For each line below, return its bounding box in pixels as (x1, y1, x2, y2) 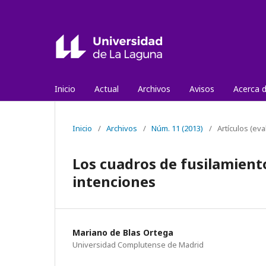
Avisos (189, 83, 214, 94)
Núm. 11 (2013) (151, 123, 203, 134)
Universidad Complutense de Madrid (72, 239, 204, 250)
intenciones (72, 172, 156, 191)
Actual (94, 83, 119, 94)
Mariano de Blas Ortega (72, 227, 173, 238)
